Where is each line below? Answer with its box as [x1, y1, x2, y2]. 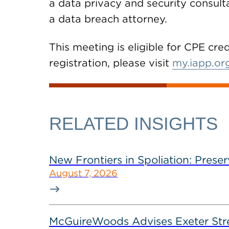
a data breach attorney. [49, 13, 216, 25]
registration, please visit [49, 57, 172, 69]
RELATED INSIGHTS [49, 113, 218, 133]
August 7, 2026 [49, 168, 118, 178]
